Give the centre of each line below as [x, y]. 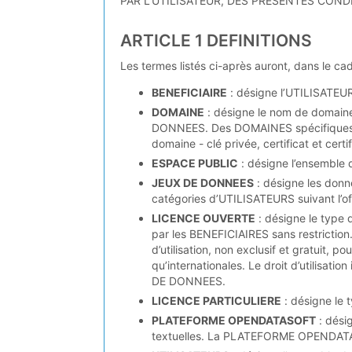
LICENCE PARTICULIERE [216, 300]
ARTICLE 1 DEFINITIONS [216, 41]
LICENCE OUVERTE [203, 218]
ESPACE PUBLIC [195, 163]
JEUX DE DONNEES [203, 182]
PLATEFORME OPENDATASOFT [234, 320]
